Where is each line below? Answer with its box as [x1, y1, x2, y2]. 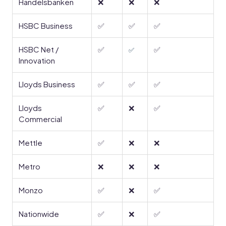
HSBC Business [19, 21, 73, 30]
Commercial [19, 114, 62, 124]
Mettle [19, 138, 42, 147]
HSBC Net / [19, 44, 59, 54]
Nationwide [19, 209, 59, 218]
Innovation [19, 55, 56, 65]
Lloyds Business [19, 79, 75, 89]
